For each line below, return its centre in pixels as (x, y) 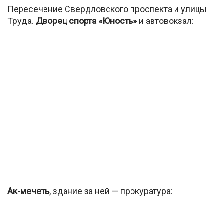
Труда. (22, 21)
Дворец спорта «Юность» (86, 21)
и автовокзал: (165, 21)
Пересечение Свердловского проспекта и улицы (107, 9)
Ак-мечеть (28, 191)
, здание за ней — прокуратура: (111, 191)
